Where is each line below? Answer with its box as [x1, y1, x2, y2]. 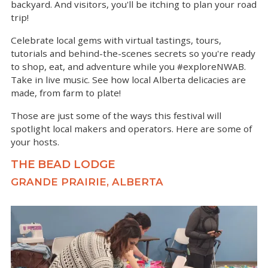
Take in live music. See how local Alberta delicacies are [11, 73, 246, 86]
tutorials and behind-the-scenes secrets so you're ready [11, 47, 255, 59]
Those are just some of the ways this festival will [11, 109, 221, 121]
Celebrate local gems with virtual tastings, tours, [11, 33, 221, 46]
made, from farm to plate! [11, 86, 123, 99]
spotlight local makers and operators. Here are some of [11, 122, 252, 135]
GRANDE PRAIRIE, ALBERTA [11, 175, 163, 188]
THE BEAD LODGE [11, 157, 121, 171]
